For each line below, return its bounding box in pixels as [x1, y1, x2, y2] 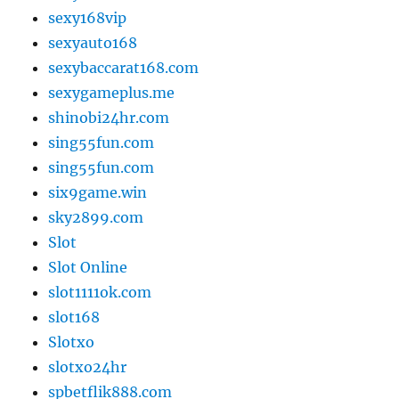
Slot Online [48, 258, 128, 277]
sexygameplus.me [48, 84, 175, 102]
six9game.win [48, 183, 148, 202]
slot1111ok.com [48, 283, 152, 302]
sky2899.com [48, 208, 144, 227]
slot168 [48, 308, 101, 327]
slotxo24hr [48, 358, 127, 377]
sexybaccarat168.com [48, 59, 199, 77]
